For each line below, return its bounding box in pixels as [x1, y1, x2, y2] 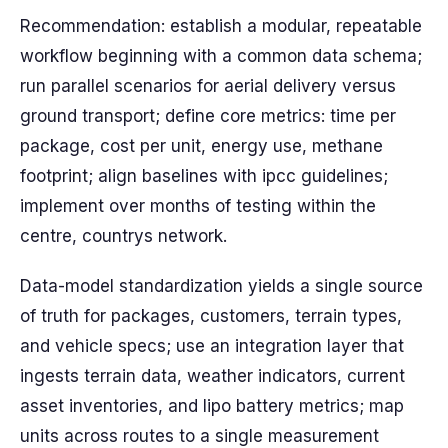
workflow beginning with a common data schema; [20, 46, 422, 66]
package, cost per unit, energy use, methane [20, 136, 383, 156]
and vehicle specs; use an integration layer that [20, 336, 404, 356]
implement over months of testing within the [20, 196, 376, 216]
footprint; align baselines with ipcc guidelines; [20, 166, 388, 186]
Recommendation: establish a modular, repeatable [20, 16, 422, 36]
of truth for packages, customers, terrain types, [20, 306, 402, 326]
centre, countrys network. [20, 226, 227, 246]
